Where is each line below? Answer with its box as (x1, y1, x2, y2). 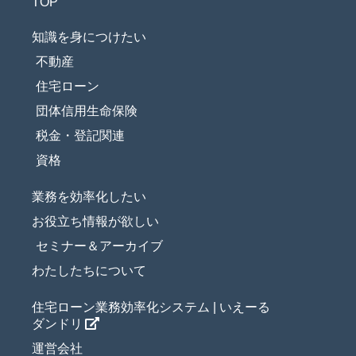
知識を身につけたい (32, 30, 146, 44)
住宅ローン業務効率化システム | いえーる (32, 300, 270, 315)
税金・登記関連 (36, 129, 125, 143)
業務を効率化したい (32, 190, 146, 204)
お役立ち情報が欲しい (32, 215, 159, 229)
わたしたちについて (32, 264, 146, 278)
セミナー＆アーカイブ (36, 239, 163, 253)
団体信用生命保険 (36, 104, 137, 118)
